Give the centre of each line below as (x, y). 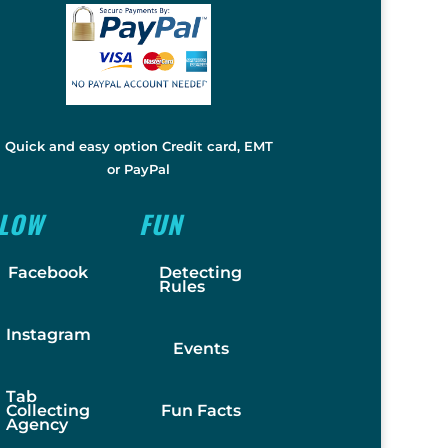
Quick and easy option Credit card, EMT (138, 146)
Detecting (200, 272)
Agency (36, 424)
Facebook (48, 272)
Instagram (48, 334)
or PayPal (139, 169)
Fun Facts (200, 410)
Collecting (47, 410)
